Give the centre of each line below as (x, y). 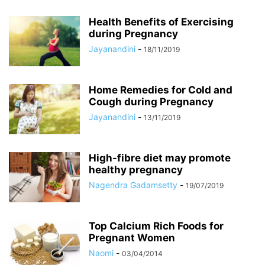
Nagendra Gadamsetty (133, 185)
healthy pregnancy (136, 170)
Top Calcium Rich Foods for (156, 226)
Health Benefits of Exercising (161, 22)
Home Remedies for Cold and (161, 90)
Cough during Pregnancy (151, 102)
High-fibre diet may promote (160, 158)
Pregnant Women (132, 238)
